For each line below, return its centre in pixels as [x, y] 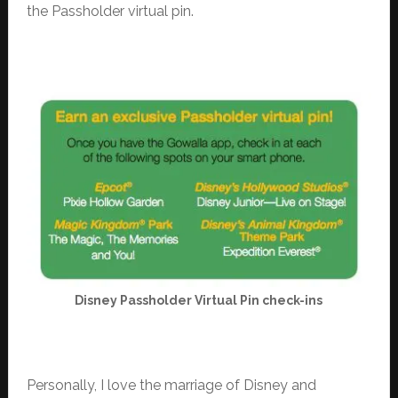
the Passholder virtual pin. [110, 12]
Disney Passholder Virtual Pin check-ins [199, 301]
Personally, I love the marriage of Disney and [171, 386]
